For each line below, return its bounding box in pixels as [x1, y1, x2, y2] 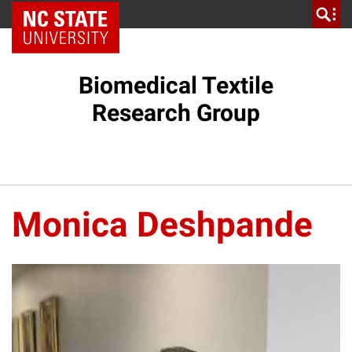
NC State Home [34, 8, 108, 20]
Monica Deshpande [12, 204, 313, 245]
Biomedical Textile [79, 71, 273, 99]
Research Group [92, 99, 260, 126]
